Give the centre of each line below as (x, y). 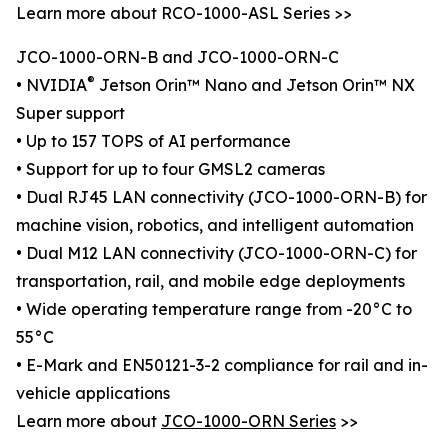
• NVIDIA (51, 85)
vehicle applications (93, 393)
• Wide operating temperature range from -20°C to (214, 309)
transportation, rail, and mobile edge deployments (210, 281)
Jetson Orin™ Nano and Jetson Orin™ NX (255, 85)
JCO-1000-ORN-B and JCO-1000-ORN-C (177, 57)
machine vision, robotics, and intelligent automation (215, 225)
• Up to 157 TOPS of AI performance (153, 141)
